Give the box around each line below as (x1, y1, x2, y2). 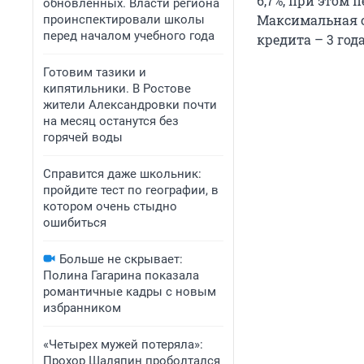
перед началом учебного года (43, 28, 214, 43)
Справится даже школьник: (43, 167, 201, 181)
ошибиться (43, 215, 106, 230)
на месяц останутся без (43, 114, 179, 128)
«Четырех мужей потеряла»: (43, 337, 203, 352)
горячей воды (43, 130, 123, 145)
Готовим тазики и (43, 65, 146, 80)
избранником (43, 301, 121, 315)
